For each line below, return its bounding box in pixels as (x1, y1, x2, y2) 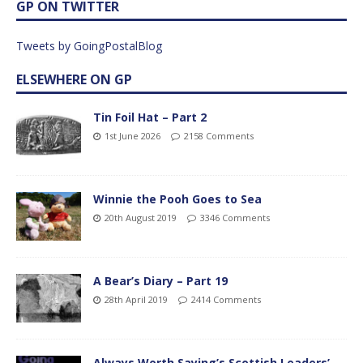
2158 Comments (184, 130, 254, 143)
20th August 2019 (105, 211, 177, 224)
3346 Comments (200, 211, 270, 224)
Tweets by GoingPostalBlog (16, 38, 162, 54)
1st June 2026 (105, 130, 160, 143)
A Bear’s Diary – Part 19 (93, 273, 228, 289)
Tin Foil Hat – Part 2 (93, 109, 207, 126)
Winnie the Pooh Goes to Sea (93, 191, 262, 207)
